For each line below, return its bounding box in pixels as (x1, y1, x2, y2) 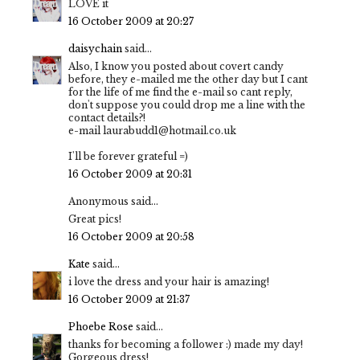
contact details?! (68, 112, 145, 125)
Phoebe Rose (68, 321, 133, 333)
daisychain (68, 43, 122, 55)
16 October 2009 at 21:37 (68, 293, 190, 306)
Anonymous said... (68, 195, 158, 208)
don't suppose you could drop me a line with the (68, 99, 305, 112)
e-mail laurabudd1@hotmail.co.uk (68, 125, 236, 137)
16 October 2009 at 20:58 (68, 231, 194, 243)
